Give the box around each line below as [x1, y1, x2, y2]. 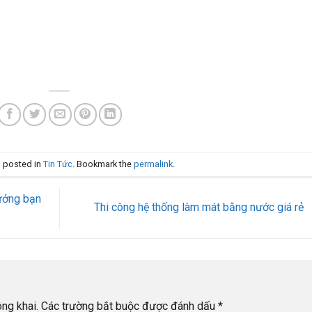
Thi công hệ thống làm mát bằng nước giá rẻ [93, 201, 306, 214]
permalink [134, 158, 173, 169]
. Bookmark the [72, 158, 134, 169]
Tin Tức [43, 158, 73, 169]
